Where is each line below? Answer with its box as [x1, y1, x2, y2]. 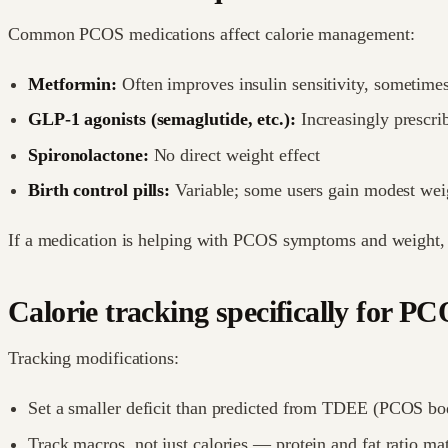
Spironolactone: [28, 144, 149, 165]
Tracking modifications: [8, 348, 179, 369]
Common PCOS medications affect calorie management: [8, 23, 415, 44]
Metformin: [28, 73, 118, 94]
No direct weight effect [148, 144, 320, 165]
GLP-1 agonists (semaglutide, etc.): [28, 109, 296, 130]
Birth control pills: [28, 180, 171, 201]
